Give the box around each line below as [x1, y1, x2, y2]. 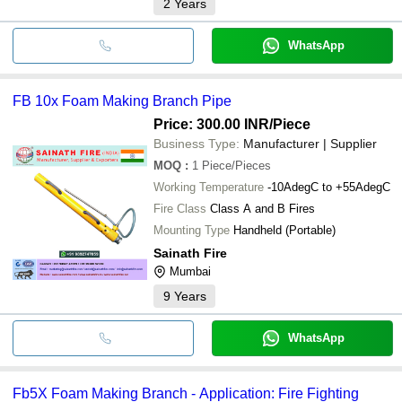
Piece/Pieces [202, 158, 271, 172]
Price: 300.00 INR [153, 116, 269, 132]
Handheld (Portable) [233, 223, 336, 237]
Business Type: [153, 135, 240, 151]
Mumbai [170, 264, 211, 278]
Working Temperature [153, 179, 264, 194]
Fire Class [153, 201, 206, 215]
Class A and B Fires [210, 201, 315, 215]
